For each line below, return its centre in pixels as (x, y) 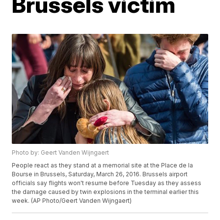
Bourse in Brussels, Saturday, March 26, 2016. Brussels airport (100, 174)
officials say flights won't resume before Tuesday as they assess (107, 183)
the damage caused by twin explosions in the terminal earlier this (106, 192)
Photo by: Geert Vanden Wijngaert (61, 153)
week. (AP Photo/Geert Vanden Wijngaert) (72, 201)
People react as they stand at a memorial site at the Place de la (103, 165)
